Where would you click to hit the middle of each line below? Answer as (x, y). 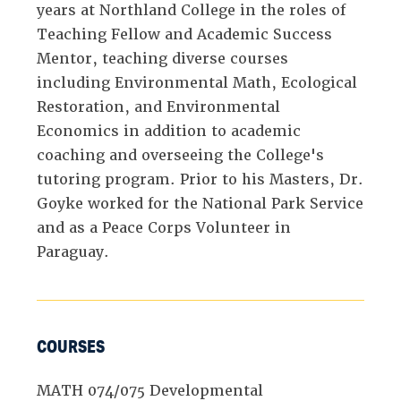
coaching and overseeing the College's (181, 155)
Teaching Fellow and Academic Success (185, 34)
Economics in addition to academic (169, 131)
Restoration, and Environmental (159, 107)
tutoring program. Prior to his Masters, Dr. (200, 179)
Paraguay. (73, 252)
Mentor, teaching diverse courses (163, 58)
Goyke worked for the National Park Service (200, 203)
